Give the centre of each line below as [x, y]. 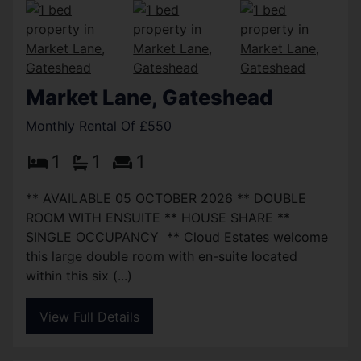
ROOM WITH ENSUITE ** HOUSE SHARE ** [160, 217]
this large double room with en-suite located [162, 256]
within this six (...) [79, 275]
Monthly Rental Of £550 [99, 125]
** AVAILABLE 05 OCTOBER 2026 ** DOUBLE [166, 198]
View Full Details [89, 316]
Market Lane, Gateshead [149, 97]
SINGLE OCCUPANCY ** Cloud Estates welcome [177, 237]
